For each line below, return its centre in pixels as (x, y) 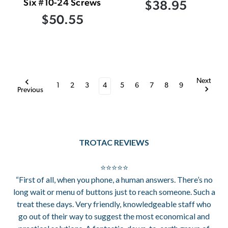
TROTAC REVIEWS (114, 142)
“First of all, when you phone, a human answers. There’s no (114, 179)
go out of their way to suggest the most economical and (114, 216)
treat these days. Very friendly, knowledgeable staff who (114, 204)
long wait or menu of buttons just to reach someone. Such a (114, 191)
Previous (30, 90)
